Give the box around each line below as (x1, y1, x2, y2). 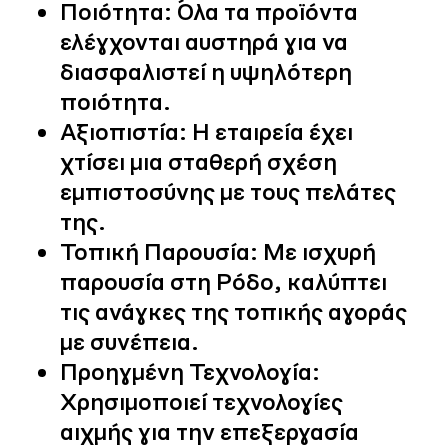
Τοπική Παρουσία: (60, 236, 258, 266)
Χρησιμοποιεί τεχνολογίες (60, 386, 343, 416)
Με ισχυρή (258, 236, 376, 266)
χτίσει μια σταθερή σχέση (60, 146, 337, 176)
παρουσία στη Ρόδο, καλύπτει (60, 266, 387, 296)
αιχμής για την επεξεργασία (60, 416, 359, 446)
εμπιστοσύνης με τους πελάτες (60, 176, 396, 206)
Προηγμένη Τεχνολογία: (60, 356, 320, 386)
